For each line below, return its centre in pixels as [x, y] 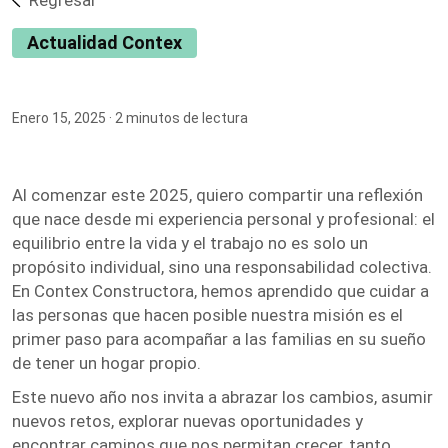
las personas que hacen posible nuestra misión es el [207, 315]
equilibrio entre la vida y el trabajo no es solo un [190, 243]
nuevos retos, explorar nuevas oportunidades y [187, 421]
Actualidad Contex [104, 42]
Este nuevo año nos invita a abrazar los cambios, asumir [222, 397]
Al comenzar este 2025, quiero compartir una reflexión [217, 195]
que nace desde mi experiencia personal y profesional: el [223, 219]
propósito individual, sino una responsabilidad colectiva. [222, 267]
